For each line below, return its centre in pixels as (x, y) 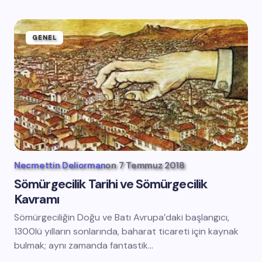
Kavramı (37, 199)
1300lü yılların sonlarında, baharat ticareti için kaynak (126, 231)
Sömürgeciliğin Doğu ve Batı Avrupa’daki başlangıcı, (122, 217)
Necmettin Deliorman (60, 166)
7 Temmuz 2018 (151, 166)
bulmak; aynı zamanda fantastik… (84, 245)
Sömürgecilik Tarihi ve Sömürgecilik (111, 184)
